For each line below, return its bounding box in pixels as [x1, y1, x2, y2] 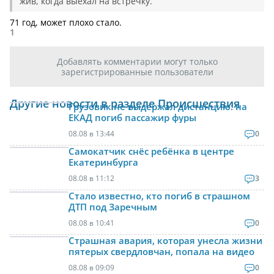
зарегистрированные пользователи [61, 66, 213, 78]
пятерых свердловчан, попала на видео [68, 245, 254, 258]
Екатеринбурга [68, 156, 138, 169]
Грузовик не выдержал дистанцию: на [68, 100, 247, 113]
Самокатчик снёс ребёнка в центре [68, 145, 234, 158]
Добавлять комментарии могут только [56, 56, 218, 68]
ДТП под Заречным [68, 201, 157, 213]
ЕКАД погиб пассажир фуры [68, 111, 196, 124]
